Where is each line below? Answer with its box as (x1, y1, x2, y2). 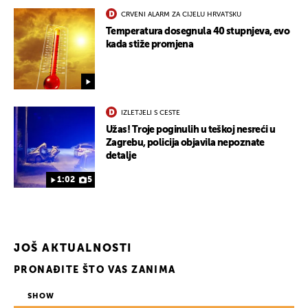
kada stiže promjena (106, 40, 194, 50)
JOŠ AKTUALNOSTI (14, 243, 132, 255)
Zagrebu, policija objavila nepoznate (106, 138, 265, 148)
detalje (106, 151, 137, 162)
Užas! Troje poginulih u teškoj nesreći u (106, 125, 276, 135)
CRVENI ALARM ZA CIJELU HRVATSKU (121, 11, 241, 19)
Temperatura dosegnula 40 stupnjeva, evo (106, 27, 290, 37)
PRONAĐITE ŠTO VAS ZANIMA (14, 265, 176, 276)
